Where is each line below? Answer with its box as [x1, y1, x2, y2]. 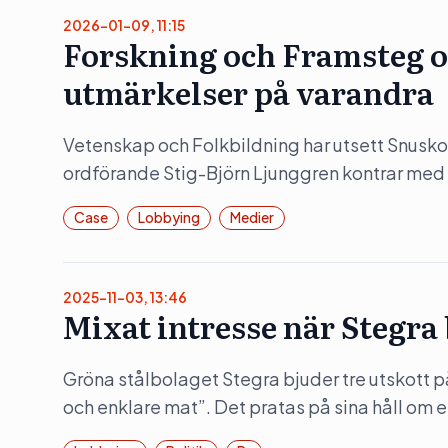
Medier [230, 208, 274, 226]
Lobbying [138, 208, 200, 226]
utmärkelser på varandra [63, 70, 434, 114]
